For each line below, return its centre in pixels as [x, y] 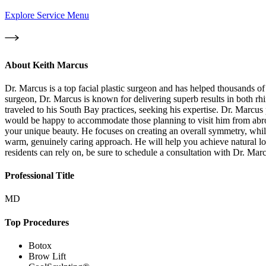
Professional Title [39, 176]
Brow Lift [47, 256]
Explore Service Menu [47, 15]
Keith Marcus [60, 65]
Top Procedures [37, 222]
